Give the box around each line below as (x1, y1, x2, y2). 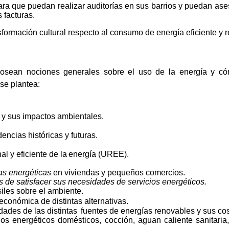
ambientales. (57, 112, 104, 121)
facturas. (4, 11, 35, 20)
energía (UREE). (68, 150, 129, 159)
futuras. (71, 131, 98, 140)
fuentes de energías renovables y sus (81, 206, 216, 215)
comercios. (146, 168, 185, 177)
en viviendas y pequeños (51, 168, 144, 177)
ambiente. (47, 187, 83, 196)
